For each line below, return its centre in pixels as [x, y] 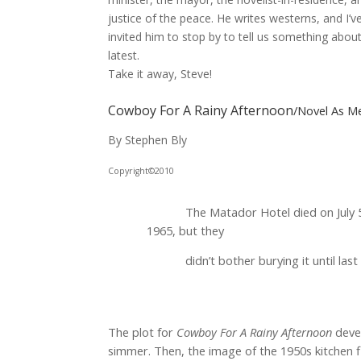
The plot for [143, 332]
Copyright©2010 [141, 170]
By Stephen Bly [148, 139]
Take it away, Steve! [160, 73]
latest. [124, 55]
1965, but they [186, 230]
